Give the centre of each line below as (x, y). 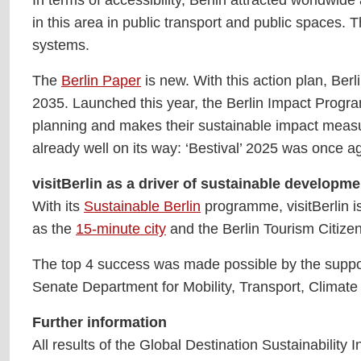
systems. (61, 45)
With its (58, 206)
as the (54, 228)
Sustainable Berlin (142, 206)
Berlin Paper (101, 80)
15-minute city (121, 228)
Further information (100, 322)
